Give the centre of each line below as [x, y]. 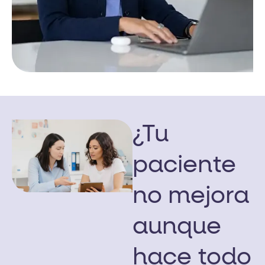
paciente [184, 166]
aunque [177, 227]
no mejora [191, 197]
